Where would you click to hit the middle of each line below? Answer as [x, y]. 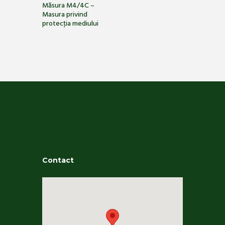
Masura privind [65, 15]
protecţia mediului [70, 24]
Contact [58, 160]
